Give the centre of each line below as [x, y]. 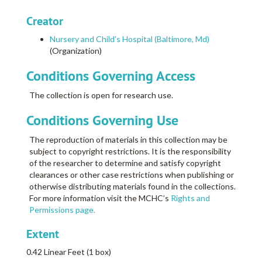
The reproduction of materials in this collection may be [128, 140]
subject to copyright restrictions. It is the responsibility [130, 151]
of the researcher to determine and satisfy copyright [125, 163]
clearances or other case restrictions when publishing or [132, 175]
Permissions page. [62, 210]
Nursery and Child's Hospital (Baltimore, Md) [130, 39]
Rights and [190, 198]
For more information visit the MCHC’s [100, 198]
